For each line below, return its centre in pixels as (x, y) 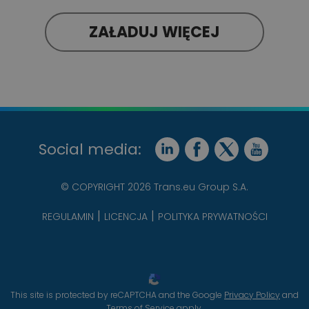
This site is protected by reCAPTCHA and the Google (117, 295)
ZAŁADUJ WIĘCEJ (154, 32)
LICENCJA (126, 217)
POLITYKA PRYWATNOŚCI (212, 217)
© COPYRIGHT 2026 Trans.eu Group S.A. (154, 187)
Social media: (90, 150)
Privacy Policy (252, 295)
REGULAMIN (68, 217)
